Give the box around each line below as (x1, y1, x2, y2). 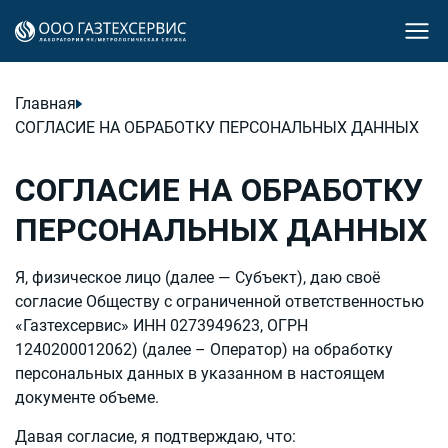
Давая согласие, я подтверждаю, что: (15, 427, 296, 446)
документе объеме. (15, 388, 159, 407)
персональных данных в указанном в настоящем (15, 364, 385, 383)
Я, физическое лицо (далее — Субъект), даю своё (15, 268, 380, 287)
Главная (15, 94, 76, 113)
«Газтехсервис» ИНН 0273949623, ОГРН (15, 316, 308, 335)
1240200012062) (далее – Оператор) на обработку (15, 340, 393, 359)
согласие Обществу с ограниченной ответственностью (15, 292, 424, 311)
